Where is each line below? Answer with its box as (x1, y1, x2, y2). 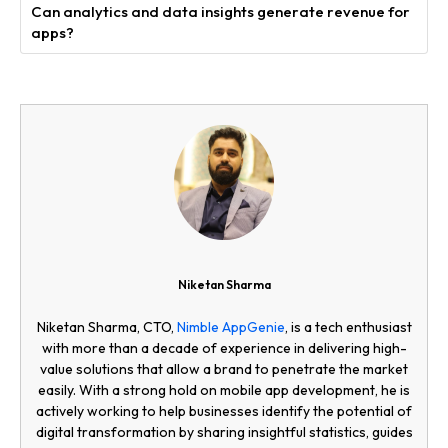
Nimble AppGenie (176, 317, 285, 336)
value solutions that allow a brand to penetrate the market (40, 359, 408, 378)
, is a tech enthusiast (284, 317, 412, 336)
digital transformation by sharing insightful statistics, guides (35, 422, 413, 441)
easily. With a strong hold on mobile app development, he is (38, 380, 410, 399)
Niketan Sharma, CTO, (36, 317, 177, 336)
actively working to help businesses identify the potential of (36, 401, 412, 420)
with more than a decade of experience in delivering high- (41, 338, 407, 357)
